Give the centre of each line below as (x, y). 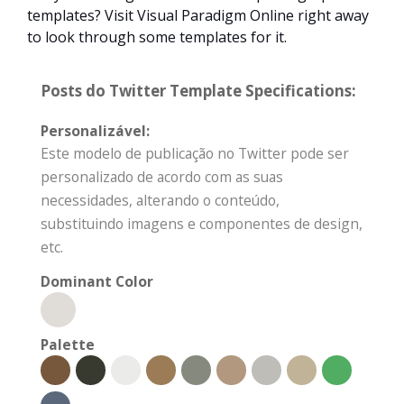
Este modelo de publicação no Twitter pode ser (195, 154)
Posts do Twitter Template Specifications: (198, 91)
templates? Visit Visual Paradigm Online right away (198, 16)
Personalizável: (95, 131)
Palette (68, 345)
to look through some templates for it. (157, 37)
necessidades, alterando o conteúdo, (160, 201)
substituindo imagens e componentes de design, (202, 224)
